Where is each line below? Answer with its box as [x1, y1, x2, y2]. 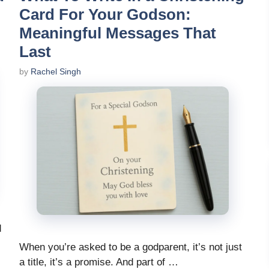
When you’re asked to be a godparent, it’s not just [19, 241, 242, 253]
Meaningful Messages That [19, 24, 216, 43]
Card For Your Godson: [19, 5, 191, 24]
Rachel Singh [31, 67, 81, 77]
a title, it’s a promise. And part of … [19, 256, 178, 268]
